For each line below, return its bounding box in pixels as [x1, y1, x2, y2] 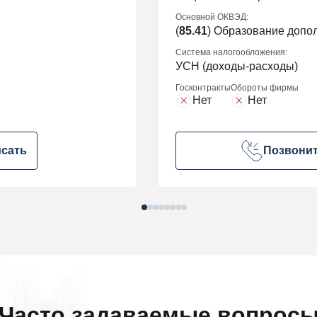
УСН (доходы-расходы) [175, 60, 298, 73]
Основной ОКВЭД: [175, 12, 248, 23]
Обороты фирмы [231, 83, 299, 93]
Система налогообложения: [175, 47, 287, 58]
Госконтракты [175, 83, 231, 93]
